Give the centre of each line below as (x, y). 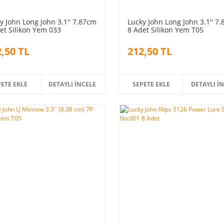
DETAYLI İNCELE (72, 84)
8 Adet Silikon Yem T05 (165, 29)
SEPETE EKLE (151, 84)
